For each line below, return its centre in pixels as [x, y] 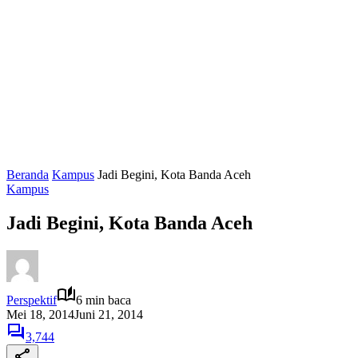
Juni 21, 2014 [109, 314]
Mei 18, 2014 [40, 314]
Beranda [28, 175]
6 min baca [103, 300]
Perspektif [32, 300]
